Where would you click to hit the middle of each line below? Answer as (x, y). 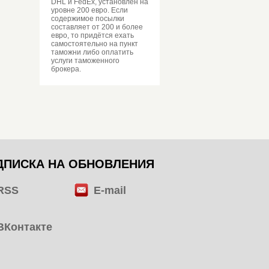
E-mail (110, 190)
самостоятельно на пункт (95, 44)
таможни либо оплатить (92, 52)
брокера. (66, 69)
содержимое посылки (88, 19)
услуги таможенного (85, 61)
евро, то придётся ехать (92, 35)
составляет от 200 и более (97, 27)
